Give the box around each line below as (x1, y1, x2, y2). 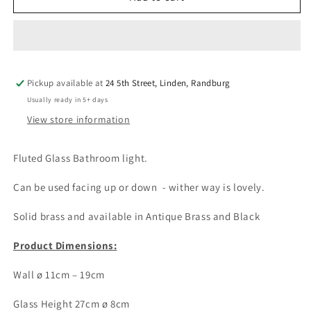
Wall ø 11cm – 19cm (13, 268, 105, 281)
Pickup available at (27, 77, 106, 89)
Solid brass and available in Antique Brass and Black (13, 210, 262, 223)
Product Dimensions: (13, 239, 117, 252)
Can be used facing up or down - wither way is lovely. (13, 180, 265, 194)
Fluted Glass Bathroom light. (13, 151, 148, 165)
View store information (27, 113, 131, 126)
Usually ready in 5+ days (27, 95, 108, 104)
